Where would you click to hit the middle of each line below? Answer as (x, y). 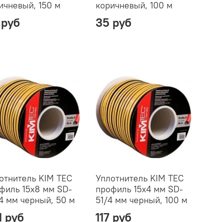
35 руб (113, 22)
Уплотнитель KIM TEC (139, 178)
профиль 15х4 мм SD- (139, 189)
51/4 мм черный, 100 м (141, 200)
